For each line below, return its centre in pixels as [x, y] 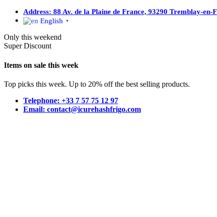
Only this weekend [33, 37]
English [52, 21]
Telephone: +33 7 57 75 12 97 [71, 100]
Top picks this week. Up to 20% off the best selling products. [97, 84]
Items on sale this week [41, 65]
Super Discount [28, 46]
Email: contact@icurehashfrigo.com [82, 109]
